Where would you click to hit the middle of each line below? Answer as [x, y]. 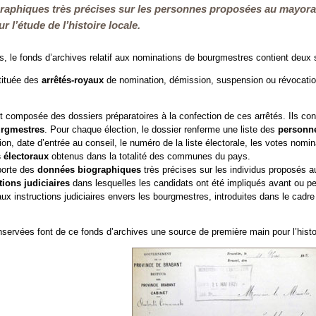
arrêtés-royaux [73, 80]
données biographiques [91, 169]
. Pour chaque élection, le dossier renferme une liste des [161, 129]
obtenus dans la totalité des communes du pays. [151, 156]
